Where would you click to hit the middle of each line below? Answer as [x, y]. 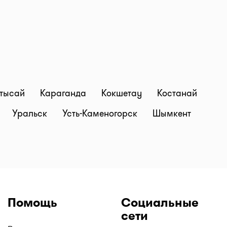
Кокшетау [123, 93]
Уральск [31, 113]
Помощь [32, 203]
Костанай [177, 93]
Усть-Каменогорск [101, 113]
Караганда [64, 93]
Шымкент [172, 113]
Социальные [160, 203]
